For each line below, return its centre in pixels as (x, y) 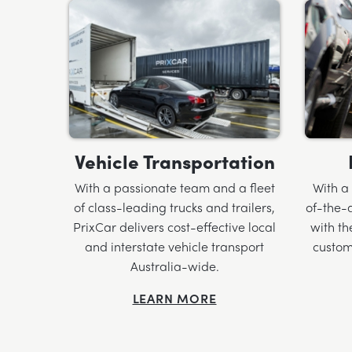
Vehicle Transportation (174, 161)
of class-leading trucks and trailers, (174, 207)
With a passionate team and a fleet (174, 188)
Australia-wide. (174, 266)
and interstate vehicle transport (174, 247)
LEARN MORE (174, 299)
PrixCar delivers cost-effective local (174, 227)
